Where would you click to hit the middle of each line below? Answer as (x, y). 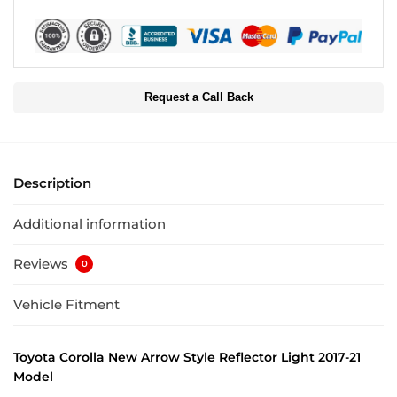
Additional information (90, 223)
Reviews (43, 264)
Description (52, 183)
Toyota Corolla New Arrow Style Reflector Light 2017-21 (187, 357)
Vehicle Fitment (66, 305)
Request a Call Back (198, 98)
